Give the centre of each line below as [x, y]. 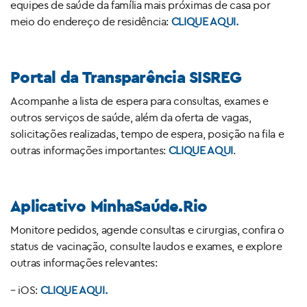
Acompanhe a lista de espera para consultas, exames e [139, 101]
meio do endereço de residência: [91, 22]
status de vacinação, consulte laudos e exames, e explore [146, 246]
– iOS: [25, 290]
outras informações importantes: [89, 150]
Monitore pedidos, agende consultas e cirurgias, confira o [148, 230]
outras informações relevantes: [84, 263]
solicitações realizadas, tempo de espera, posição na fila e [147, 134]
